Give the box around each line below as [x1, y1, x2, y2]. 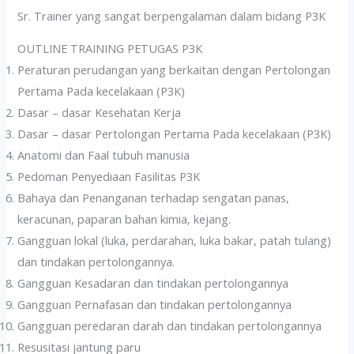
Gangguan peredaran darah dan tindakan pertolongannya [17, 318, 322, 334]
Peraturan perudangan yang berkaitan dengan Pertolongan [17, 62, 331, 78]
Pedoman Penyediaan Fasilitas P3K [17, 168, 201, 185]
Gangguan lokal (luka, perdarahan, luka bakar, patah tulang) [17, 232, 332, 249]
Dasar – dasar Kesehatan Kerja [17, 104, 182, 121]
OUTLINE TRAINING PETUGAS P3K [17, 40, 203, 57]
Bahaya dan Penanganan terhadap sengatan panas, [17, 190, 290, 206]
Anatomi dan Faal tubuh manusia [17, 147, 190, 164]
